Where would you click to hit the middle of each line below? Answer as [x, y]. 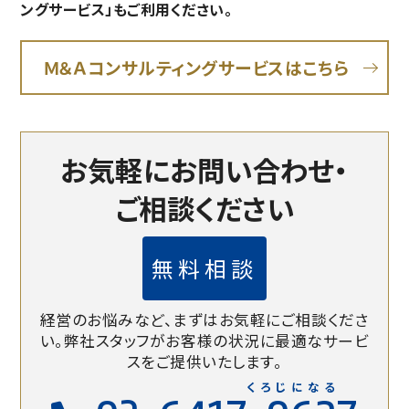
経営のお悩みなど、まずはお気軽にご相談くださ [204, 320]
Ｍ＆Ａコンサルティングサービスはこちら [198, 68]
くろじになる [293, 387]
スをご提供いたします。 [204, 362]
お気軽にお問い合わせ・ [204, 170]
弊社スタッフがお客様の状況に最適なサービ [216, 341]
